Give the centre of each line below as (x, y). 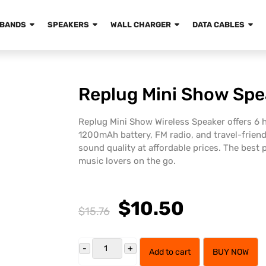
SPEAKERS (69, 25)
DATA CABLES (219, 25)
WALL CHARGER (141, 25)
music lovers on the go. (127, 161)
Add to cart (170, 252)
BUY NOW (230, 252)
